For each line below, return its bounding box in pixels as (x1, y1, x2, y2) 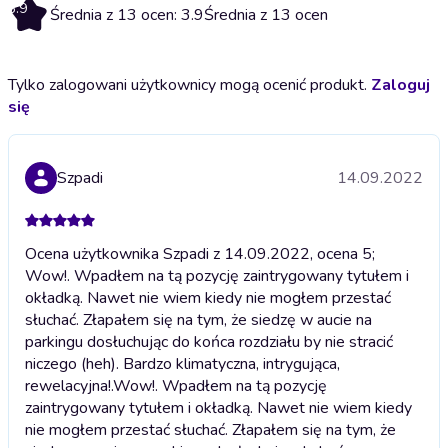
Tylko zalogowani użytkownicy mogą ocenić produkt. (8, 73, 371, 96)
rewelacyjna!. (25, 374, 113, 397)
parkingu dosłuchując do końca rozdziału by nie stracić (25, 330, 393, 353)
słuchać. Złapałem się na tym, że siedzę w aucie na (25, 308, 372, 331)
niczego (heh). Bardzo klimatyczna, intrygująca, (25, 352, 340, 375)
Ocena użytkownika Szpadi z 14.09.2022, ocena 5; (25, 242, 375, 265)
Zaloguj (371, 73, 430, 96)
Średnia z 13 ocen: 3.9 (50, 3, 204, 26)
